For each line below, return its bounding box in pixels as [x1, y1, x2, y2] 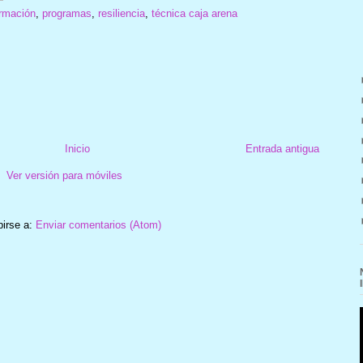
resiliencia [97, 6, 145, 19]
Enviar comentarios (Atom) [35, 219, 161, 232]
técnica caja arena [151, 6, 237, 19]
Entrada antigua [245, 143, 319, 156]
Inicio [65, 143, 90, 156]
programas [41, 6, 92, 19]
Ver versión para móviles [6, 169, 122, 182]
